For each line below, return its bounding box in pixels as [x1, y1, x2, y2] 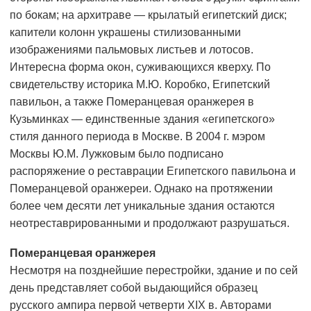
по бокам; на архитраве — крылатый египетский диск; [10, 9, 287, 22]
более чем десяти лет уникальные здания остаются [10, 200, 275, 212]
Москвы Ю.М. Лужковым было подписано [10, 148, 224, 160]
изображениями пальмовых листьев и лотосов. [10, 44, 253, 56]
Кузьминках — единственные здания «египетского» [10, 113, 275, 126]
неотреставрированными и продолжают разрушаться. [10, 217, 289, 230]
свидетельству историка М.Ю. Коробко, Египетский [10, 78, 270, 91]
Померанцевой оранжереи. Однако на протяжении [10, 183, 273, 195]
